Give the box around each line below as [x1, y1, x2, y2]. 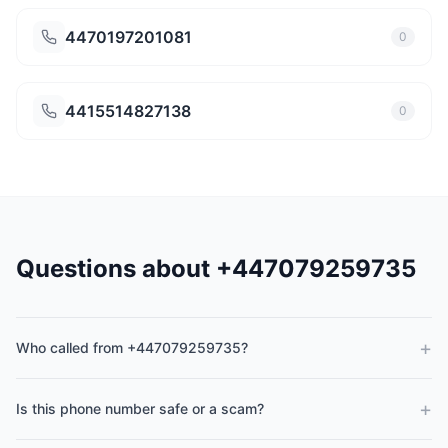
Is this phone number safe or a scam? [16, 400, 264, 417]
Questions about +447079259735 [16, 254, 416, 283]
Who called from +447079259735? [16, 339, 248, 356]
